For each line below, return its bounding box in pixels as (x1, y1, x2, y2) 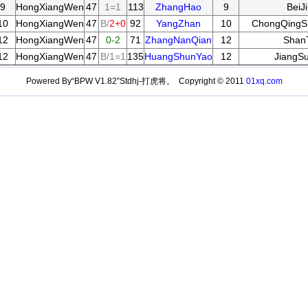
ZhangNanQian (145, 34, 212, 45)
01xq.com (245, 76, 283, 86)
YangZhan (156, 18, 201, 29)
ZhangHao (155, 1, 201, 12)
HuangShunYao (144, 51, 212, 62)
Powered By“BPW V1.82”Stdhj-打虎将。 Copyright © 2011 (25, 76, 246, 86)
